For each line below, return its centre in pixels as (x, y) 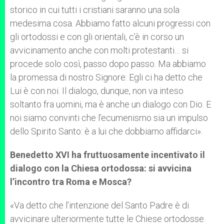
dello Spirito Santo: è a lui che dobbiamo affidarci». (106, 131)
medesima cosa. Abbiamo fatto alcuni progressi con (110, 23)
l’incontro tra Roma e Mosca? (71, 182)
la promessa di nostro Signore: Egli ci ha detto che (106, 77)
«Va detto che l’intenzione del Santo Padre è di (99, 205)
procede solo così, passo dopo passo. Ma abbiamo (108, 64)
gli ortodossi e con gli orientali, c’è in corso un (97, 37)
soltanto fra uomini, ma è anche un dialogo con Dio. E (110, 104)
